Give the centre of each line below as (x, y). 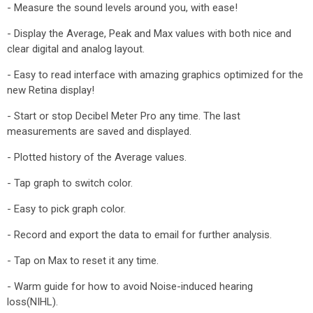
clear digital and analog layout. (76, 49)
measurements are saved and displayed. (99, 131)
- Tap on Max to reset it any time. (83, 261)
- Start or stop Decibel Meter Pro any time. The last (124, 116)
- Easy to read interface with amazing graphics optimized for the (155, 75)
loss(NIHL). (32, 302)
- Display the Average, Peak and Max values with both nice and (149, 34)
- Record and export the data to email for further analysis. (139, 235)
